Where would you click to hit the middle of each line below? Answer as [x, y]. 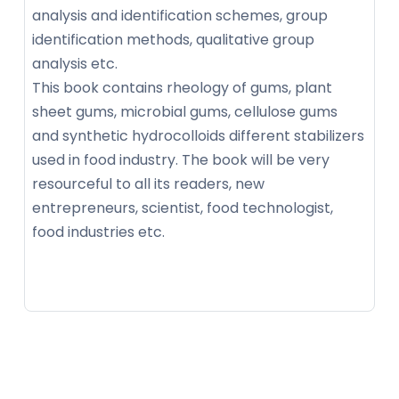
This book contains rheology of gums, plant [182, 88]
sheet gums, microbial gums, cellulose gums [185, 112]
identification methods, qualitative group [173, 40]
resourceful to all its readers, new [148, 184]
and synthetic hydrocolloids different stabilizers [198, 136]
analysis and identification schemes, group [180, 16]
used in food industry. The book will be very [181, 160]
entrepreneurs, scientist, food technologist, [183, 208]
